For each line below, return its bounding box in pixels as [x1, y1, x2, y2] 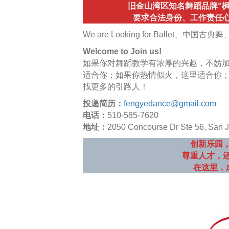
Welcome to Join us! [83, 47, 162, 56]
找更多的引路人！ [83, 82, 148, 91]
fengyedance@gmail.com [124, 99, 216, 108]
